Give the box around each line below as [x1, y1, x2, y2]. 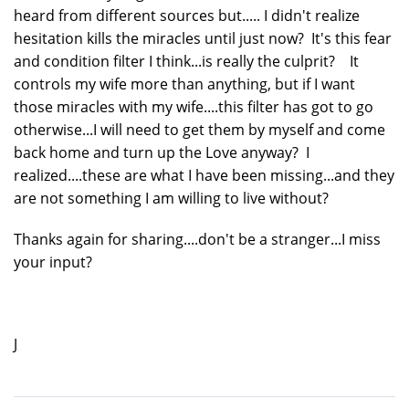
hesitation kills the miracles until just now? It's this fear [14, 27, 392, 48]
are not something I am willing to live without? [14, 187, 329, 208]
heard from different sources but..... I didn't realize [14, 5, 360, 26]
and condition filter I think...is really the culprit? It [14, 50, 359, 71]
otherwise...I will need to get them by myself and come [14, 119, 385, 140]
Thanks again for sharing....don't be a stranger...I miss [14, 228, 381, 249]
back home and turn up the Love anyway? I [14, 142, 309, 163]
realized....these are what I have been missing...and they [14, 164, 394, 185]
